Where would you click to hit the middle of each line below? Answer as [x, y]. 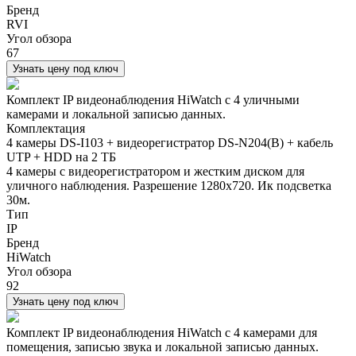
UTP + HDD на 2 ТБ [61, 157]
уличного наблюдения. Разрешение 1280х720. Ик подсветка [169, 185]
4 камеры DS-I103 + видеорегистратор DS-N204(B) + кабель [170, 142]
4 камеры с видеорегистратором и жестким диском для [155, 171]
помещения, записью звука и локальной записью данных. [163, 346]
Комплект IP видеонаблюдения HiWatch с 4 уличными [153, 99]
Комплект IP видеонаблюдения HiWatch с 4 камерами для [162, 332]
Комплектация [46, 128]
